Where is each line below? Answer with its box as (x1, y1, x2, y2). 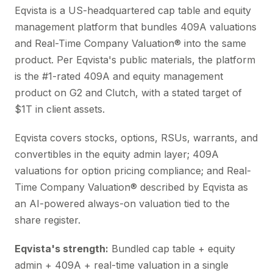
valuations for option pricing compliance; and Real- (15, 165, 251, 177)
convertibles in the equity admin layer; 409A (15, 148, 219, 160)
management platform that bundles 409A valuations (15, 21, 257, 33)
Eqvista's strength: (15, 243, 108, 255)
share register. (15, 214, 80, 226)
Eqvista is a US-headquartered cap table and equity (15, 4, 251, 16)
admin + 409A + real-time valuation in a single (15, 259, 229, 271)
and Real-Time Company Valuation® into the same (15, 37, 246, 49)
